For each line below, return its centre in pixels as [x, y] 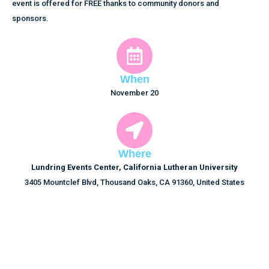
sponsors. [30, 18]
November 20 [134, 93]
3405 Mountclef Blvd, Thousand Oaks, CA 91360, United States [134, 182]
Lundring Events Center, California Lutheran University [134, 167]
